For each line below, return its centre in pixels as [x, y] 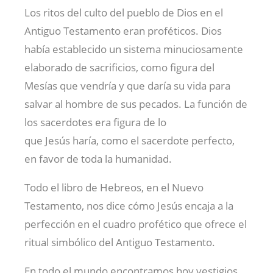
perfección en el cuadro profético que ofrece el [136, 224]
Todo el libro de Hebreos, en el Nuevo [114, 188]
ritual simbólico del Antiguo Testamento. [120, 243]
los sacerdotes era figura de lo [95, 122]
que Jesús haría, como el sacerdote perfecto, [129, 141]
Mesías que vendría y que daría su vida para [127, 86]
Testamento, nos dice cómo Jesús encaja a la [129, 206]
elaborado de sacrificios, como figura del [119, 68]
